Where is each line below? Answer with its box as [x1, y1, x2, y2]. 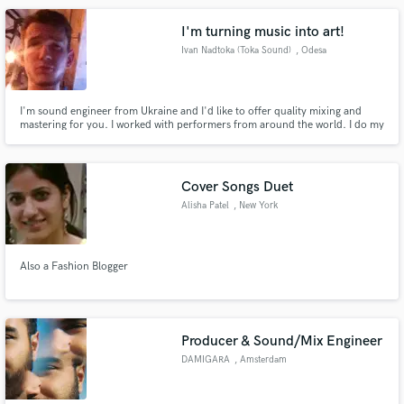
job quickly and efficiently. [19, 132, 143, 146]
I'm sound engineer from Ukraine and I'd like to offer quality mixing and [19, 105, 362, 119]
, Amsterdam [234, 354, 287, 366]
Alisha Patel [181, 199, 230, 211]
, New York [233, 199, 278, 211]
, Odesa [295, 45, 326, 57]
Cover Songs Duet [181, 178, 294, 196]
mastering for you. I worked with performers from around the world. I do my [19, 118, 384, 133]
